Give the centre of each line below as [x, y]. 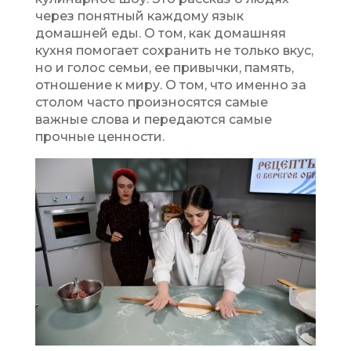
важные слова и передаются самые [153, 120]
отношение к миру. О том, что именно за [170, 85]
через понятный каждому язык [139, 16]
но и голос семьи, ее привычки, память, [164, 68]
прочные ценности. [100, 137]
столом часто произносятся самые [151, 103]
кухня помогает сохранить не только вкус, [174, 51]
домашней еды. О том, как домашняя [160, 34]
